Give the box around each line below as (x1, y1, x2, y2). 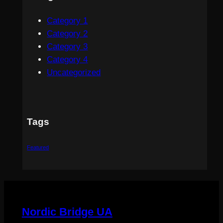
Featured (27, 144, 49, 150)
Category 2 (47, 28, 88, 38)
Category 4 (47, 54, 88, 64)
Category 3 (47, 41, 88, 51)
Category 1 (47, 15, 88, 25)
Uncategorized (47, 67, 101, 77)
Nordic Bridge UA (21, 205, 112, 218)
